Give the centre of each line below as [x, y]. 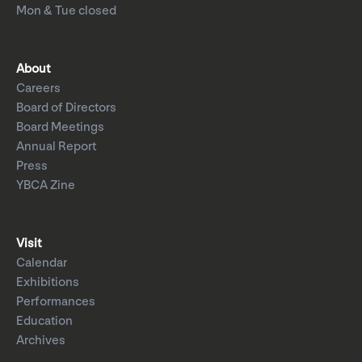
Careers [38, 89]
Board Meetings [60, 128]
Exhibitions [48, 283]
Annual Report [56, 147]
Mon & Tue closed [66, 11]
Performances [56, 302]
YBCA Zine [46, 186]
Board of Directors [66, 108]
